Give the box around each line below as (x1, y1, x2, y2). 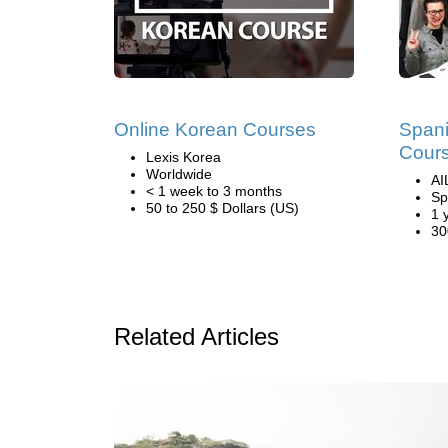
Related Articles (114, 323, 279, 350)
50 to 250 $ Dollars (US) (146, 200, 299, 216)
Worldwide (146, 166, 212, 182)
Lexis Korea (146, 149, 221, 165)
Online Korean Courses (114, 119, 316, 140)
